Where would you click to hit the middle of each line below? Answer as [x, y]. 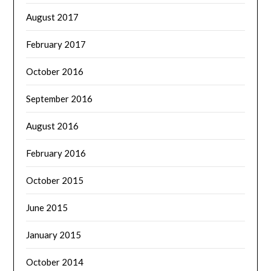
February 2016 [56, 153]
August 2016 [53, 126]
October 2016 [55, 71]
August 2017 [53, 17]
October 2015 [55, 180]
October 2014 [55, 262]
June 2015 [47, 207]
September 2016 [60, 98]
